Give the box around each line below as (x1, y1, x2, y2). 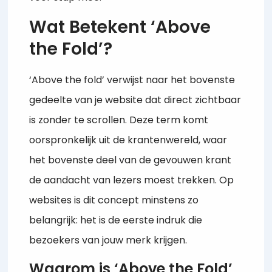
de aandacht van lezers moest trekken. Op (29, 172, 234, 187)
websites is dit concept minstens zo (29, 192, 199, 207)
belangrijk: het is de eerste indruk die (29, 212, 203, 227)
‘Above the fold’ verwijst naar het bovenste (29, 72, 236, 87)
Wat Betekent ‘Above (29, 15, 211, 39)
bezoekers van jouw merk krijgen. (29, 233, 188, 247)
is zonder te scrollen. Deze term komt (29, 112, 209, 127)
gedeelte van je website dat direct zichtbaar (29, 92, 242, 107)
